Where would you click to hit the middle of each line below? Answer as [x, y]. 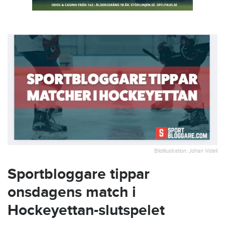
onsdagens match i [72, 192]
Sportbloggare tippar [79, 174]
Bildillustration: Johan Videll [186, 151]
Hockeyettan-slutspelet [86, 210]
